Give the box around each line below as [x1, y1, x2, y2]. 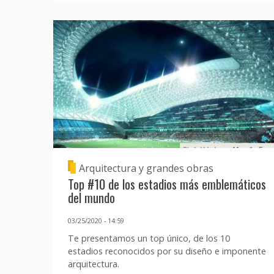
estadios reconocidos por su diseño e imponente [68, 245, 266, 257]
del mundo [68, 188, 115, 207]
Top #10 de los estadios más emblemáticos [68, 174, 266, 194]
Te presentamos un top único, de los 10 [68, 232, 230, 244]
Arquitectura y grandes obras [79, 161, 214, 176]
